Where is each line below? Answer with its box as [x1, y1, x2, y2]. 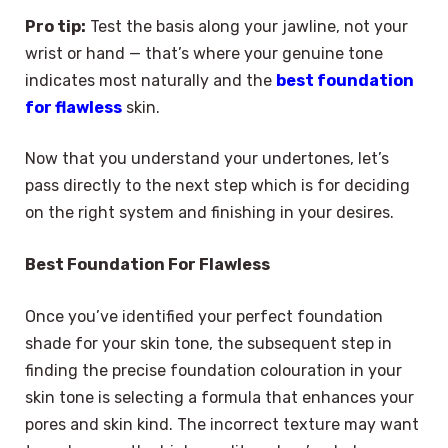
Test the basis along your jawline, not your [86, 16, 408, 36]
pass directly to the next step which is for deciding [25, 176, 410, 196]
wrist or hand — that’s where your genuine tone [25, 43, 383, 63]
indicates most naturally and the [25, 70, 276, 90]
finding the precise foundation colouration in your [25, 360, 402, 380]
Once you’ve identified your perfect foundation [25, 306, 383, 326]
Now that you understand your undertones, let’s [25, 149, 389, 169]
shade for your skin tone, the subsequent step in [25, 333, 392, 353]
